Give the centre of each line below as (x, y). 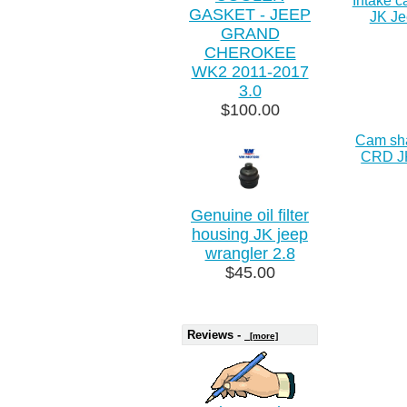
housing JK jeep (250, 234)
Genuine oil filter (250, 215)
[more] (261, 335)
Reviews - (216, 334)
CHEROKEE (250, 52)
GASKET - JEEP (250, 14)
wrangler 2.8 (250, 253)
